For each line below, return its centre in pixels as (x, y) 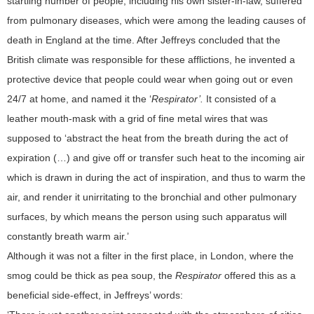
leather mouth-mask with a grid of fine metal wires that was (137, 118)
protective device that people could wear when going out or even (150, 79)
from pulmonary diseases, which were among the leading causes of (156, 20)
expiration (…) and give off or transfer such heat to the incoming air (156, 157)
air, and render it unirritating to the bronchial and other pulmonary (152, 197)
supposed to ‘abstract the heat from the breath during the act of (148, 138)
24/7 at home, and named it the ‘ (79, 98)
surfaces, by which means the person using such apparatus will (147, 216)
